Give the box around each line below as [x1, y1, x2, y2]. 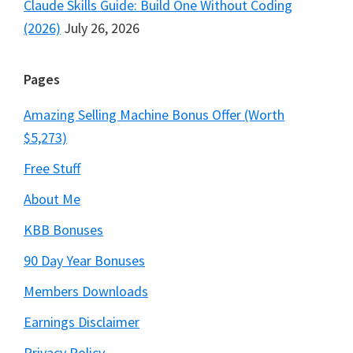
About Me [24, 190, 80, 209]
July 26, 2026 [64, 19, 139, 38]
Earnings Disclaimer [24, 313, 139, 332]
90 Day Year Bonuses [24, 251, 145, 270]
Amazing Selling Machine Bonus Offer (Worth [24, 106, 284, 124]
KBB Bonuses [24, 221, 103, 240]
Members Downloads [24, 282, 148, 301]
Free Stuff [24, 159, 80, 178]
